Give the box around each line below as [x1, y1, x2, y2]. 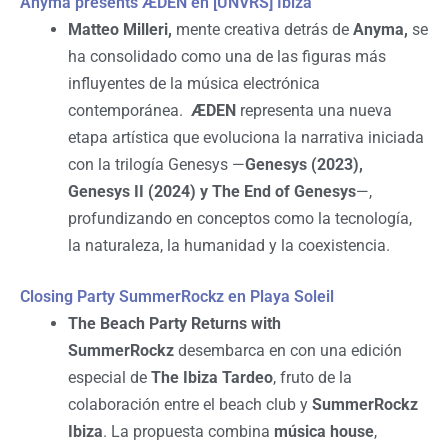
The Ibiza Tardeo [151, 368, 273, 388]
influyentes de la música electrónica [68, 74, 320, 94]
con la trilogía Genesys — [68, 155, 245, 175]
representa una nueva [236, 101, 392, 121]
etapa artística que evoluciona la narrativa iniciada [68, 128, 424, 148]
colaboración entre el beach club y [68, 395, 312, 415]
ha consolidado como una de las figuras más [68, 47, 386, 67]
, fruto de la [273, 368, 352, 388]
